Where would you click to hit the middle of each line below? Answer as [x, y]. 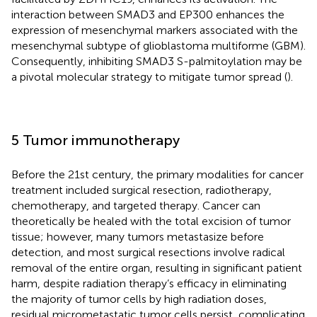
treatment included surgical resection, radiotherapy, [142, 190]
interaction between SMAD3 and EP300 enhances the [148, 14]
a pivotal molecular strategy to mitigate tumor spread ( [149, 76]
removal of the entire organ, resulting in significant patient [157, 267]
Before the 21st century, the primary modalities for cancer [157, 174]
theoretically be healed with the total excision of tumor [151, 221]
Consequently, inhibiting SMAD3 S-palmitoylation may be [157, 61]
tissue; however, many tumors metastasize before [138, 236]
